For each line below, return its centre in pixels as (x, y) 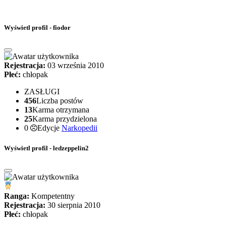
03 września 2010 (75, 66)
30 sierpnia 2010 (73, 205)
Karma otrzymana (61, 110)
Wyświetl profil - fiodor (37, 28)
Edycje (49, 128)
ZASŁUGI (42, 92)
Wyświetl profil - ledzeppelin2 (46, 148)
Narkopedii (79, 128)
